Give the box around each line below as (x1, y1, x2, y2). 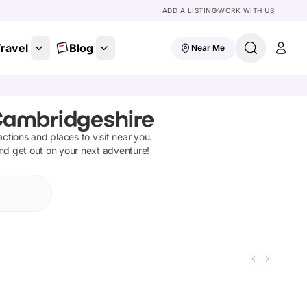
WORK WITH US (218, 6, 274, 14)
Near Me (191, 42, 225, 53)
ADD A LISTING (162, 6, 217, 14)
